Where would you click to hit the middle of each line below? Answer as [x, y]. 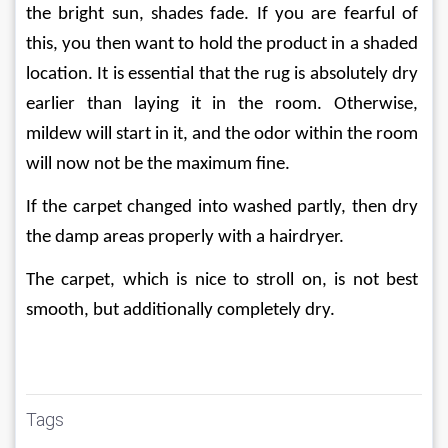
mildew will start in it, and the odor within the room [224, 134]
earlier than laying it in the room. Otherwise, [224, 104]
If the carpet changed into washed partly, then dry [224, 207]
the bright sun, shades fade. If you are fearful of [224, 14]
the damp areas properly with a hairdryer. [185, 237]
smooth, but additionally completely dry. [180, 310]
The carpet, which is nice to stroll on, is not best [224, 280]
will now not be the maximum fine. [158, 164]
